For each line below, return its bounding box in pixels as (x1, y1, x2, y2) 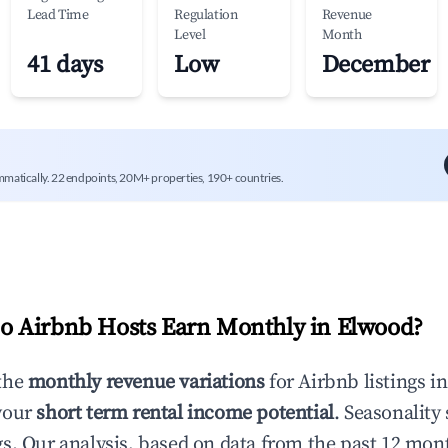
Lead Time (27, 6, 89, 24)
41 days (27, 50, 103, 80)
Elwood (336, 313, 414, 343)
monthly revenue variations (27, 370, 265, 395)
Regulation (174, 6, 238, 24)
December (321, 50, 430, 80)
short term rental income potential (36, 401, 334, 426)
